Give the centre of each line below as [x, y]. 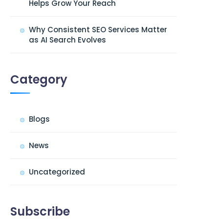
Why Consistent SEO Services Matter [98, 30]
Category [39, 79]
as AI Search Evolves [67, 40]
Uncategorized [57, 172]
